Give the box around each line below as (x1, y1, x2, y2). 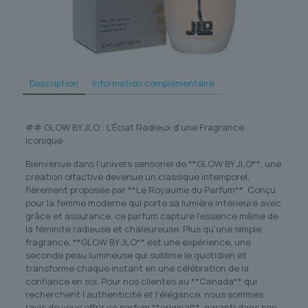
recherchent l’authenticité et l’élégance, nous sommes (25, 288, 263, 301)
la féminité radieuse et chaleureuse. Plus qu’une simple (25, 223, 261, 236)
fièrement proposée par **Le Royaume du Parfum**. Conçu (25, 184, 276, 197)
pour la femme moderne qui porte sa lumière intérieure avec (25, 197, 281, 210)
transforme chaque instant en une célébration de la (25, 262, 249, 275)
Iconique (25, 134, 63, 147)
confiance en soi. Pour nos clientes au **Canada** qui (25, 275, 257, 288)
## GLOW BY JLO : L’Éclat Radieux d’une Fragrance (25, 121, 244, 134)
